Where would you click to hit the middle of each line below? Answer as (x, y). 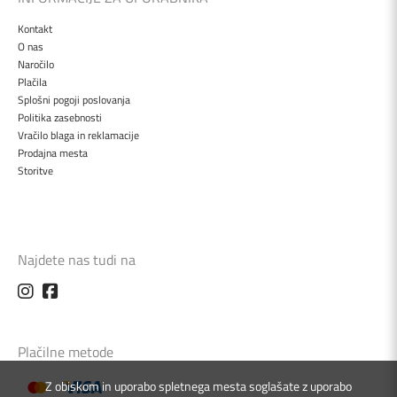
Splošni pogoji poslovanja (74, 99)
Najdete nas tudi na (77, 259)
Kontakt (35, 28)
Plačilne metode (66, 351)
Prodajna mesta (53, 152)
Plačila (32, 82)
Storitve (35, 170)
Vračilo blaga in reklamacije (78, 135)
